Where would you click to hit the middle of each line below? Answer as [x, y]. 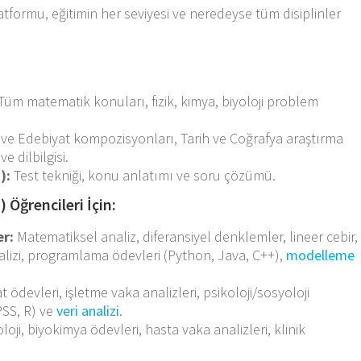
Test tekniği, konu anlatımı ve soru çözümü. [143, 175]
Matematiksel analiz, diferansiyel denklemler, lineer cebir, [186, 236]
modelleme [321, 255]
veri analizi [88, 310]
